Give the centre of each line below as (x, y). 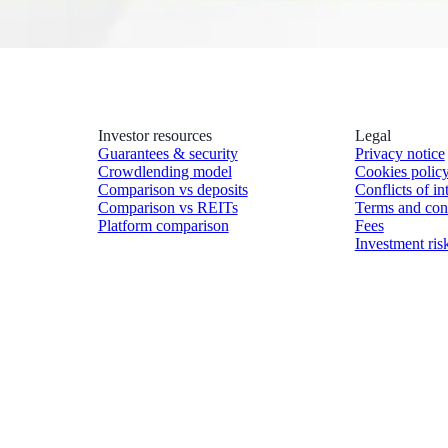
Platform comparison (163, 225)
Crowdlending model (164, 171)
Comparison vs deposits (172, 189)
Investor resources (154, 135)
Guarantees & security (167, 153)
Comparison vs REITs (167, 207)
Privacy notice (399, 153)
